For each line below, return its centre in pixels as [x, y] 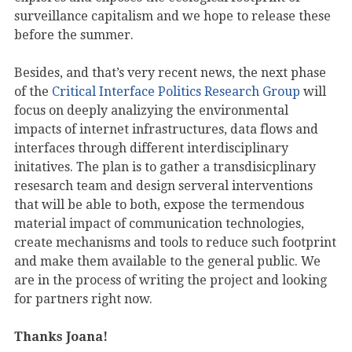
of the [33, 92]
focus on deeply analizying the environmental [151, 111]
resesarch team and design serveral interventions [163, 186]
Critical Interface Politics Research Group [178, 92]
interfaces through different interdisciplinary [151, 148]
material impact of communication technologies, [159, 224]
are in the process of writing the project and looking [170, 280]
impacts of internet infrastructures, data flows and [166, 130]
